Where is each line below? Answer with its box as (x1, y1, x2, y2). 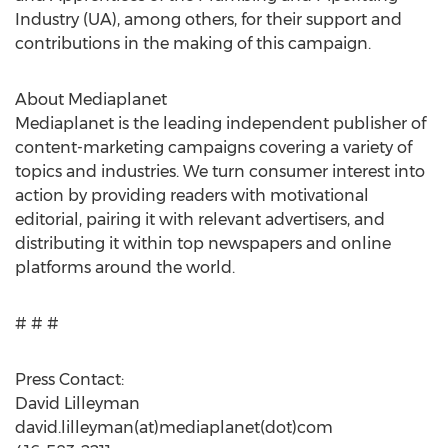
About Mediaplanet (15, 90, 171, 109)
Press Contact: (15, 370, 124, 389)
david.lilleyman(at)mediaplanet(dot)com (15, 418, 333, 437)
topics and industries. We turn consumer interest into (15, 162, 425, 181)
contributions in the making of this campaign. (15, 34, 371, 53)
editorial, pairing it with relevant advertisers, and (15, 210, 385, 229)
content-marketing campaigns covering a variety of (15, 138, 412, 157)
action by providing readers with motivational (15, 186, 369, 205)
